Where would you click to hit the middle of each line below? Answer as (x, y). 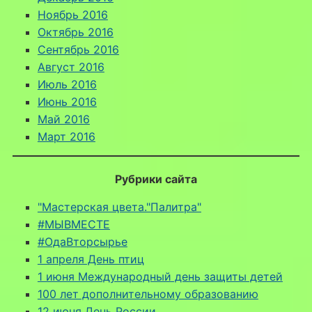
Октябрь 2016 (75, 32)
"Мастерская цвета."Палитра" (119, 206)
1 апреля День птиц (91, 259)
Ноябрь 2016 (72, 14)
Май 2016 (63, 119)
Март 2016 (66, 136)
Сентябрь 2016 (78, 49)
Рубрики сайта (156, 179)
